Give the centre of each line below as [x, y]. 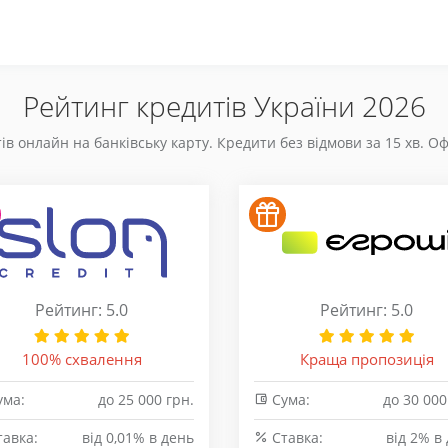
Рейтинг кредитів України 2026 [224, 106]
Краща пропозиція [366, 359]
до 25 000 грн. [146, 399]
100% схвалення [81, 359]
